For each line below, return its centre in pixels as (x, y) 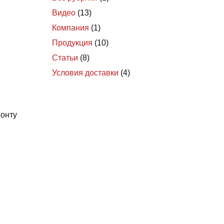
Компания (70, 28)
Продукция (72, 43)
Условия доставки (85, 73)
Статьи (65, 58)
